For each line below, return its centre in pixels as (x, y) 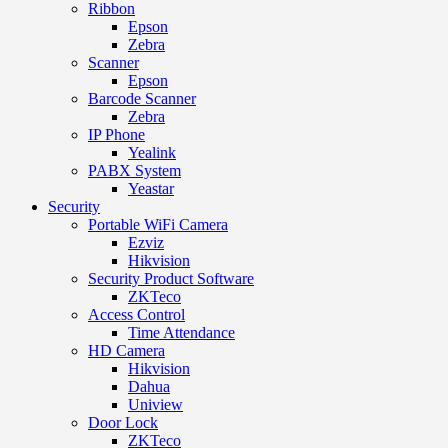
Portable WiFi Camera (158, 224)
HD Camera (126, 350)
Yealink (152, 152)
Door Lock (123, 422)
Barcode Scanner (142, 98)
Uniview (155, 404)
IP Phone (116, 134)
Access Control (136, 314)
